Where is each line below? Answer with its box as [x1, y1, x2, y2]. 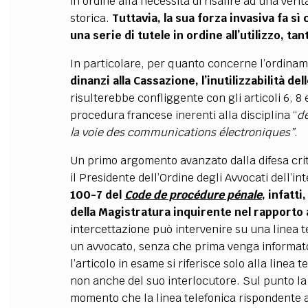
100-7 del [69, 188, 124, 202]
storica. [69, 11, 112, 25]
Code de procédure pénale [124, 188, 262, 202]
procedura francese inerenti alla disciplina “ [69, 108, 297, 122]
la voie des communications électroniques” [69, 125, 294, 140]
